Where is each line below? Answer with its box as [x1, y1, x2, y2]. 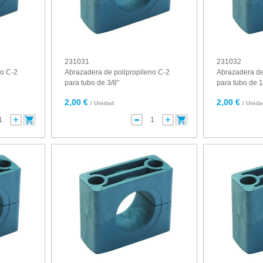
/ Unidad [90, 100, 114, 106]
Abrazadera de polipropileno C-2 [65, 68, 170, 76]
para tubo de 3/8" [65, 79, 120, 87]
